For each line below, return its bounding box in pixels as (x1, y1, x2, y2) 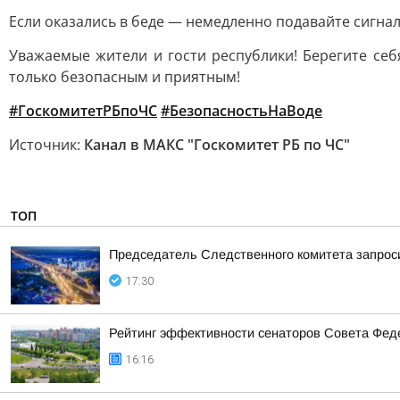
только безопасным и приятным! (9, 67, 240, 87)
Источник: (9, 135, 84, 154)
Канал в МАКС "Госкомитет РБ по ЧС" (84, 135, 350, 154)
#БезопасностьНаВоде (161, 101, 322, 121)
